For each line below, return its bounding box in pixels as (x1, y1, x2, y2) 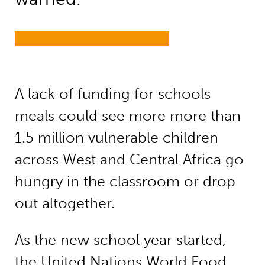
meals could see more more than (14, 107, 241, 125)
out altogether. (14, 195, 115, 212)
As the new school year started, (14, 231, 226, 249)
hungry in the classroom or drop (14, 173, 235, 190)
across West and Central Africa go (14, 151, 244, 169)
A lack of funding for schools (14, 85, 211, 103)
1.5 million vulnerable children (14, 129, 218, 147)
